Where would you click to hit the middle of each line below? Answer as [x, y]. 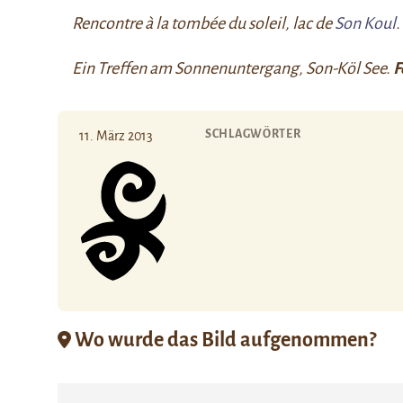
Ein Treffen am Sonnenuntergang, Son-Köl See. [233, 68]
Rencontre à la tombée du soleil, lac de [203, 23]
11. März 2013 [116, 136]
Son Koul [365, 23]
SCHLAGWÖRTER [253, 134]
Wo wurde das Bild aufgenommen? [224, 340]
